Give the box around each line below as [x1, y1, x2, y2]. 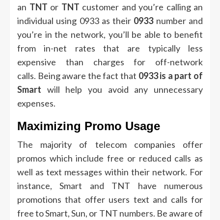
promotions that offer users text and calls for [17, 194, 203, 205]
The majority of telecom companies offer [17, 139, 203, 150]
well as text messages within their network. [17, 166, 187, 178]
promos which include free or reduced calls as [17, 153, 203, 164]
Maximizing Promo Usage [17, 119, 160, 133]
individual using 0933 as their [17, 15, 134, 27]
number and [153, 15, 203, 27]
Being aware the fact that [37, 70, 138, 82]
